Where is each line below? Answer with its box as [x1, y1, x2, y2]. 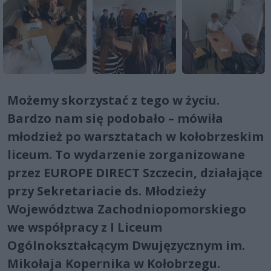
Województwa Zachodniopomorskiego [7, 200, 246, 217]
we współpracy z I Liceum [7, 218, 162, 235]
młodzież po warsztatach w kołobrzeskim [7, 128, 264, 145]
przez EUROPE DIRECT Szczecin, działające [7, 164, 263, 181]
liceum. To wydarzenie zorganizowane [7, 146, 245, 163]
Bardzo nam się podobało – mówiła [7, 109, 223, 126]
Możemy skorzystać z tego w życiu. [7, 91, 220, 108]
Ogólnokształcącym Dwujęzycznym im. [7, 237, 245, 253]
